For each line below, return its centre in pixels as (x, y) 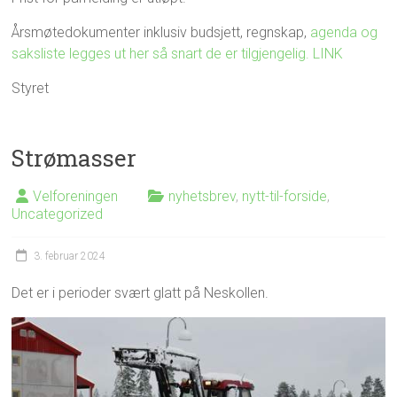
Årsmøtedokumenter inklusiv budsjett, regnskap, (161, 32)
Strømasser (74, 158)
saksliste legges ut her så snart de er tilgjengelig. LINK (178, 54)
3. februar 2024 (70, 256)
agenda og (344, 32)
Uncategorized (58, 214)
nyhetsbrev (202, 196)
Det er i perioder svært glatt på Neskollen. (140, 293)
